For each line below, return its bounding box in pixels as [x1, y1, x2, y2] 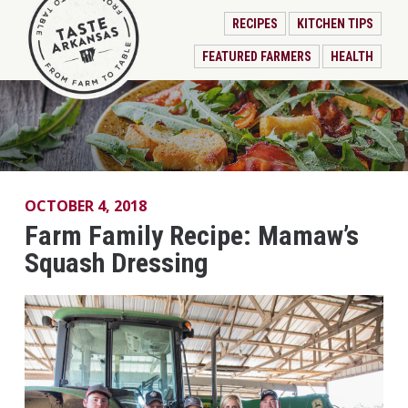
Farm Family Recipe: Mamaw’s [24, 219, 359, 251]
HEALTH [330, 49, 373, 64]
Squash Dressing [24, 247, 209, 279]
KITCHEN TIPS [296, 16, 373, 31]
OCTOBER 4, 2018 [24, 196, 147, 216]
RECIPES [232, 16, 279, 31]
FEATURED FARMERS [202, 49, 312, 64]
